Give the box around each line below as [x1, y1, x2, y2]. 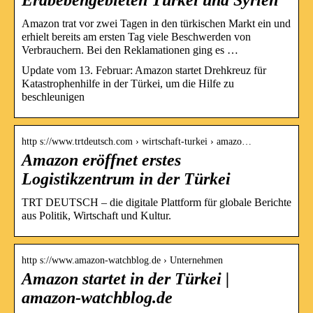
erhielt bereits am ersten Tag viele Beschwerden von [22, 30, 251, 43]
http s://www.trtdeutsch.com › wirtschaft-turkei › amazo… [22, 136, 252, 147]
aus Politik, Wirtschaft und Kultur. [22, 209, 171, 221]
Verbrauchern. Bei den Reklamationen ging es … [22, 43, 238, 56]
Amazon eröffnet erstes [22, 150, 181, 169]
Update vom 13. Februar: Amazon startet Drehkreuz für [22, 64, 266, 76]
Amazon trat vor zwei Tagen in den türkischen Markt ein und [22, 17, 291, 29]
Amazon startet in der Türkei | [22, 269, 229, 288]
